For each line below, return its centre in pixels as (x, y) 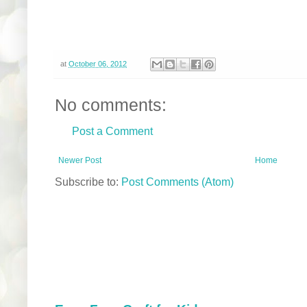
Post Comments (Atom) (177, 181)
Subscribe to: (88, 181)
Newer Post (80, 160)
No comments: (111, 105)
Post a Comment (112, 131)
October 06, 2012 (98, 63)
